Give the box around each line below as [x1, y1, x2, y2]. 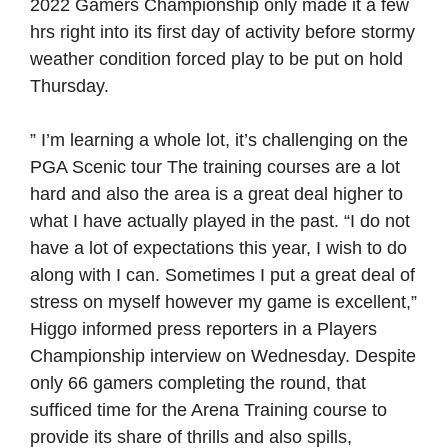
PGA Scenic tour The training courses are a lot [30, 157, 400, 177]
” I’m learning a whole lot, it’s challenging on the [30, 130, 408, 150]
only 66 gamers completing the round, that [30, 373, 366, 393]
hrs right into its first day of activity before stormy [30, 22, 415, 42]
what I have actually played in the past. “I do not [30, 211, 410, 231]
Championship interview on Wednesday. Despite [30, 346, 416, 366]
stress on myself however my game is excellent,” [30, 292, 417, 312]
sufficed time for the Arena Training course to [30, 400, 387, 420]
